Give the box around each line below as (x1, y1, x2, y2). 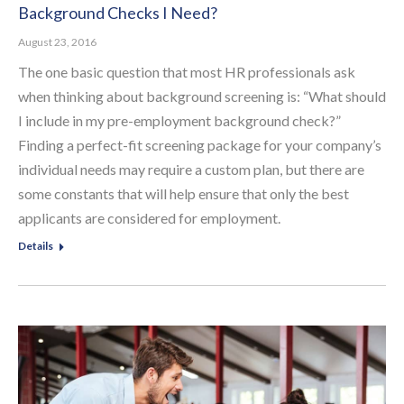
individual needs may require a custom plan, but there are (18, 160, 364, 178)
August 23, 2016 (18, 34, 96, 49)
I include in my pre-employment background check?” (18, 111, 341, 129)
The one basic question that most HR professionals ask (18, 62, 355, 80)
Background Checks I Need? (18, 2, 217, 23)
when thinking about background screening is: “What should (18, 87, 386, 105)
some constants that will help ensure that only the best (18, 184, 349, 202)
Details (18, 238, 53, 252)
